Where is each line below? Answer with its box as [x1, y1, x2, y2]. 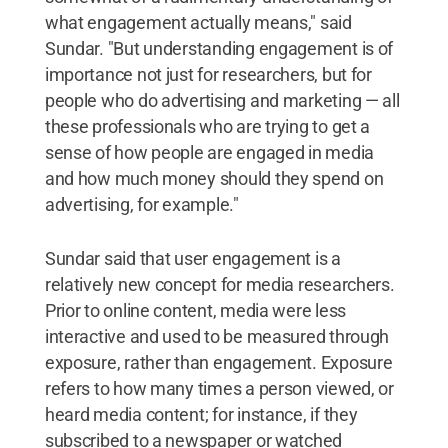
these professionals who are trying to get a [44, 115, 371, 137]
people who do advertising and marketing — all [44, 89, 400, 111]
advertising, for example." [44, 193, 239, 215]
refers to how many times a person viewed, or [44, 377, 394, 399]
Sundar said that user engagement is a [44, 247, 341, 269]
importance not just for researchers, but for [44, 63, 372, 85]
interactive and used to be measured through [44, 325, 390, 347]
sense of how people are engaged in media [44, 141, 374, 163]
